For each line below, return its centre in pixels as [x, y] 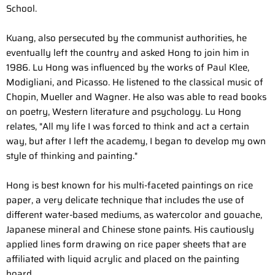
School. [21, 9]
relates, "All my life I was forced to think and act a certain [128, 127]
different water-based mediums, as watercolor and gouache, [134, 215]
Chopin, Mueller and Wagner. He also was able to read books [136, 97]
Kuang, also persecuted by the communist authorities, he [126, 38]
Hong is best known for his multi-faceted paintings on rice [130, 186]
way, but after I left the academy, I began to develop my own [136, 141]
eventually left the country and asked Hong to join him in [128, 53]
